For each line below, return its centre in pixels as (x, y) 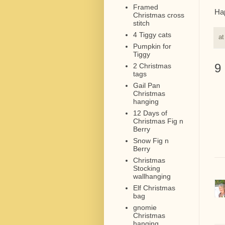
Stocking (146, 168)
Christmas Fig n (158, 121)
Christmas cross (158, 15)
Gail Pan (146, 85)
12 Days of (150, 113)
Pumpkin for (152, 46)
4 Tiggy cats (152, 34)
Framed (145, 7)
